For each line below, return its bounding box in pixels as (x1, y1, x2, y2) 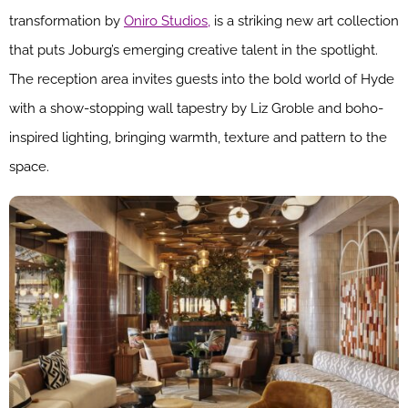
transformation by (9, 12, 124, 29)
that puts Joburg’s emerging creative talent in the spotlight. (9, 41, 378, 58)
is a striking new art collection (210, 12, 399, 29)
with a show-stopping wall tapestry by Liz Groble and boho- (9, 99, 383, 117)
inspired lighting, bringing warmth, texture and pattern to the (9, 128, 387, 146)
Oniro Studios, (124, 12, 210, 29)
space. (9, 158, 49, 175)
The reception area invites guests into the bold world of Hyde (9, 70, 394, 87)
